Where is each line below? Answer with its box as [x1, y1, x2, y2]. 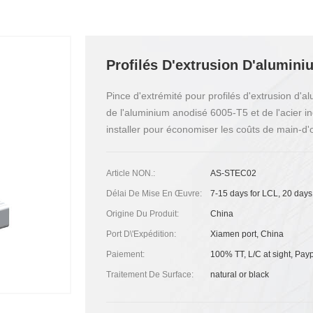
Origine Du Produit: [105, 209, 179, 219]
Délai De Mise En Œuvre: [105, 189, 202, 198]
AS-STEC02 [210, 168, 257, 178]
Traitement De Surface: [105, 270, 194, 279]
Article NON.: [105, 168, 155, 178]
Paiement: [105, 249, 145, 259]
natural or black [210, 270, 270, 279]
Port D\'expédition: [105, 229, 176, 239]
